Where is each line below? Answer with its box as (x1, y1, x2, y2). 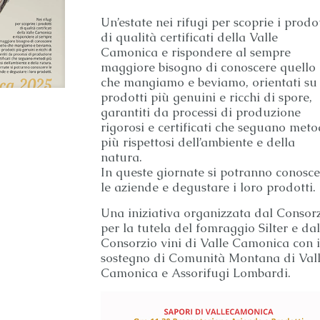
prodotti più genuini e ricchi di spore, (100, 89, 312, 105)
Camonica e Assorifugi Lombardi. (100, 265, 291, 281)
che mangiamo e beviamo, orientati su (100, 74, 317, 90)
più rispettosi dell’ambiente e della (100, 134, 295, 150)
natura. (100, 149, 142, 165)
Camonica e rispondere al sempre (100, 44, 291, 60)
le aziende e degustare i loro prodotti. (100, 179, 316, 195)
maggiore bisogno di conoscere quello (100, 59, 316, 75)
